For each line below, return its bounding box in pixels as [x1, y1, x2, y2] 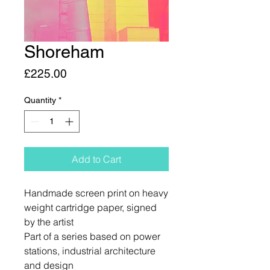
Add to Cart [72, 153, 121, 165]
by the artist [24, 216, 74, 228]
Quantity [24, 95, 56, 105]
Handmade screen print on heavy [24, 187, 168, 199]
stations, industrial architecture [24, 245, 155, 257]
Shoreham [24, 42, 104, 62]
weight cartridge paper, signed [24, 201, 157, 213]
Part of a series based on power [24, 230, 160, 242]
